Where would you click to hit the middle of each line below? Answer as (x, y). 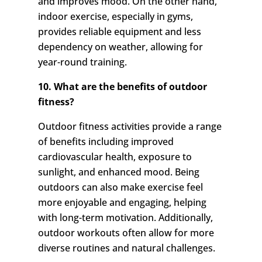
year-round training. (82, 62)
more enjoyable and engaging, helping (122, 203)
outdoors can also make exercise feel (120, 187)
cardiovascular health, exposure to (115, 157)
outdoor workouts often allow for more (126, 233)
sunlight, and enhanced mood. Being (118, 172)
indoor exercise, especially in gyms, (115, 17)
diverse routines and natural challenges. (126, 248)
